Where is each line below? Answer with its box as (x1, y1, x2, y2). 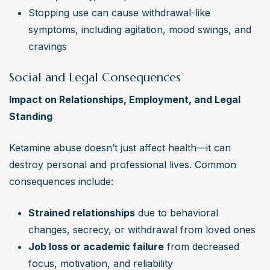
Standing (9, 110, 52, 123)
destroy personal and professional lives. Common (9, 159, 236, 171)
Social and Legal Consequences (9, 70, 181, 86)
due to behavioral (135, 207, 218, 219)
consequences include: (9, 175, 113, 188)
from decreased (164, 240, 239, 253)
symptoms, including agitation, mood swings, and (28, 24, 251, 36)
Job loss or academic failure (28, 240, 164, 253)
